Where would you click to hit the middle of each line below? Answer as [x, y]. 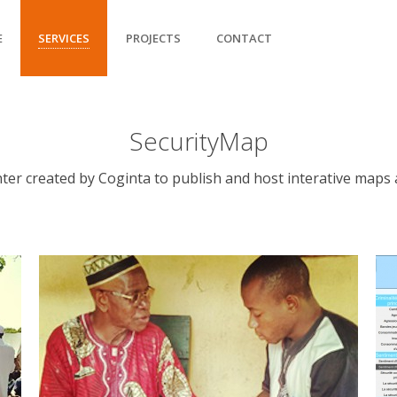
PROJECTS [153, 38]
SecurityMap [198, 141]
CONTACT [244, 38]
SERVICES [64, 38]
